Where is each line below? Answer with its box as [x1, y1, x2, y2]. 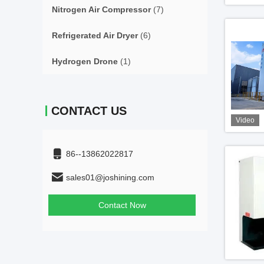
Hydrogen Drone [52, 57, 118, 66]
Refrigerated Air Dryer [52, 31, 138, 40]
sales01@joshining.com [66, 173, 154, 182]
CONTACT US [51, 104, 127, 117]
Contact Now [98, 200, 146, 210]
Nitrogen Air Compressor [52, 5, 151, 14]
